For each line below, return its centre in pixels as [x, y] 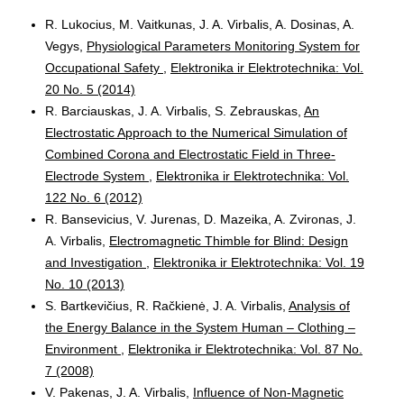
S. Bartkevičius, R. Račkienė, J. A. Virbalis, [167, 305]
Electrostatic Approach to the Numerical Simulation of [196, 132]
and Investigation [96, 262]
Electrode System [97, 175]
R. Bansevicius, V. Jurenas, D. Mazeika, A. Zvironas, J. [201, 219]
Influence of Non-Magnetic [268, 392]
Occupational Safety [104, 67]
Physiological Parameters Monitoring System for [223, 46]
